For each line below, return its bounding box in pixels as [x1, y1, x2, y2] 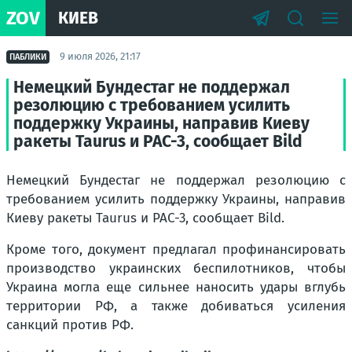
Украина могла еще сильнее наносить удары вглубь [6, 279, 346, 295]
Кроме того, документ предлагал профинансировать [6, 241, 346, 258]
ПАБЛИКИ [9, 51, 46, 62]
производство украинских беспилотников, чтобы [6, 260, 346, 277]
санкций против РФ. [6, 317, 134, 333]
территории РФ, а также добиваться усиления [6, 298, 346, 314]
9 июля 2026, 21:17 [60, 50, 141, 62]
